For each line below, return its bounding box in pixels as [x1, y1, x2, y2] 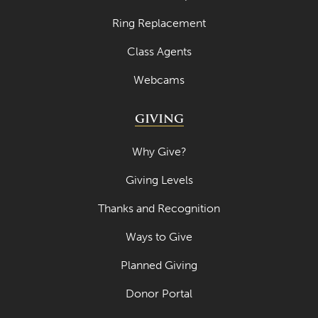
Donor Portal [126, 287, 192, 301]
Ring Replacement [112, 16, 206, 31]
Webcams [133, 73, 185, 87]
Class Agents [126, 45, 192, 59]
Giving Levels [125, 173, 193, 187]
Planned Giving [121, 258, 197, 273]
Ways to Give [126, 230, 192, 244]
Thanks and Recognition [98, 202, 220, 216]
